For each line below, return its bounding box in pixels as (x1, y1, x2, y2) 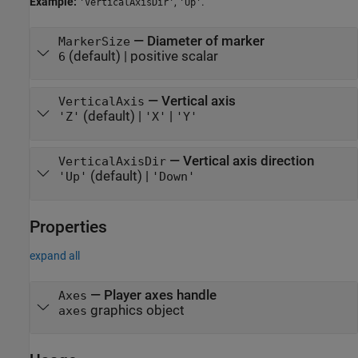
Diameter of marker (146, 34, 265, 49)
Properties (30, 217, 107, 237)
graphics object (86, 302, 185, 318)
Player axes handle (103, 287, 217, 303)
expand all (30, 249, 80, 262)
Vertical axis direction (182, 153, 314, 169)
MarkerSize (58, 35, 130, 48)
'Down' (151, 170, 195, 184)
